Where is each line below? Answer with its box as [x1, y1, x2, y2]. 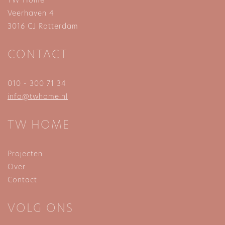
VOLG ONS [8, 203, 73, 215]
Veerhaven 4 [8, 10, 54, 18]
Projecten [8, 150, 43, 158]
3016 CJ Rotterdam [8, 23, 78, 31]
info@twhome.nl [8, 93, 68, 101]
